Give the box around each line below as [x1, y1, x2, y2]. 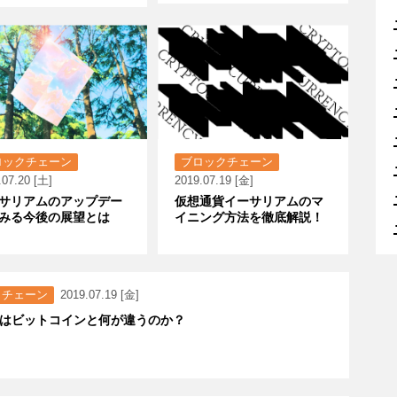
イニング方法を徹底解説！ [175, 210, 323, 224]
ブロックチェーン [181, 155, 273, 168]
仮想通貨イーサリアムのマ [175, 194, 323, 208]
